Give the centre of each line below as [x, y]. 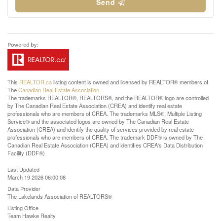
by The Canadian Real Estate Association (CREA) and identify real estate [95, 106]
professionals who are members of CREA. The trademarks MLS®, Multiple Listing [105, 113]
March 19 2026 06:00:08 [37, 177]
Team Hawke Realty [32, 216]
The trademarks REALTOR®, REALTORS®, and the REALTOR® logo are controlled [108, 98]
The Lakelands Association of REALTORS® [60, 196]
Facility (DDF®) [26, 153]
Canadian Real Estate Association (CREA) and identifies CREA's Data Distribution [105, 145]
